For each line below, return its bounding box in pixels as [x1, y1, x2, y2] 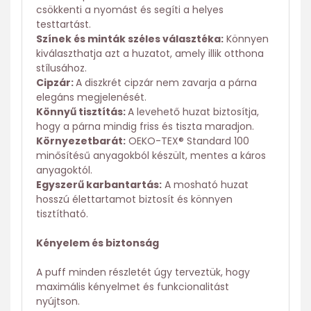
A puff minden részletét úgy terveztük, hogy [36, 265, 250, 280]
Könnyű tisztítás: [36, 105, 128, 119]
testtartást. [36, 17, 91, 32]
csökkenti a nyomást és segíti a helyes [36, 3, 224, 17]
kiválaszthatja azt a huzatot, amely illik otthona [36, 47, 264, 61]
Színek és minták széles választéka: [36, 32, 224, 47]
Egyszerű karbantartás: [36, 178, 162, 192]
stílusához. [36, 61, 87, 76]
